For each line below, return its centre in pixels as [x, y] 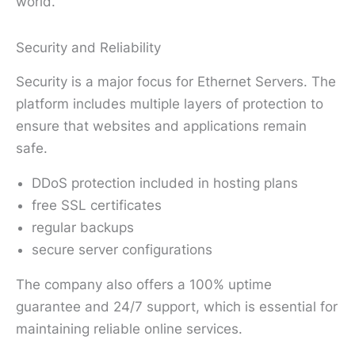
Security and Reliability [88, 47]
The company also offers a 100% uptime [144, 284]
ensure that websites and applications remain [161, 126]
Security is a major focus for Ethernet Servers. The [176, 81]
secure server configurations [122, 249]
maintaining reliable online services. [129, 328]
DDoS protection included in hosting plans [165, 183]
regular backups [83, 227]
